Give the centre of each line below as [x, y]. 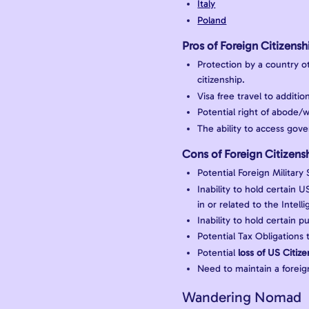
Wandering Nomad [242, 297]
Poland [212, 20]
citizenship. [221, 80]
